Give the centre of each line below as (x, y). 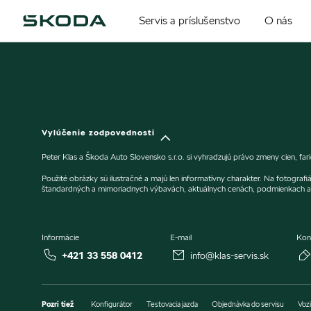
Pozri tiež (58, 304)
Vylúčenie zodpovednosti (98, 132)
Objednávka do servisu (248, 304)
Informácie (60, 237)
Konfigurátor (112, 304)
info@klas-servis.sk (229, 255)
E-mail (181, 237)
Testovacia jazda (172, 304)
